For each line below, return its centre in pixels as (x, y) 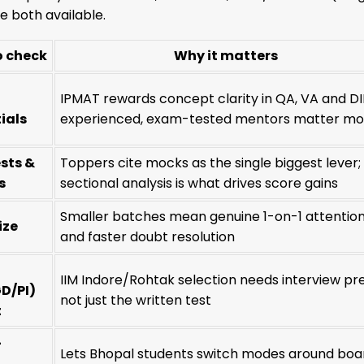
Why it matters (225, 55)
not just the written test (136, 300)
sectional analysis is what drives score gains (199, 183)
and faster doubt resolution (148, 236)
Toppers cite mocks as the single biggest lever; (211, 162)
